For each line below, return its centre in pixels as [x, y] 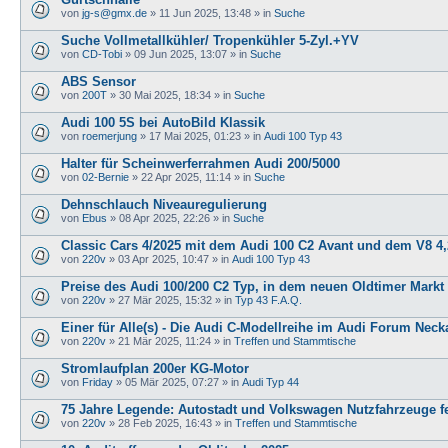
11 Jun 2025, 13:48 [205, 12]
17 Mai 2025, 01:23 [195, 135]
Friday [97, 381]
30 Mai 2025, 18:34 [165, 94]
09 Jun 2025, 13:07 [180, 53]
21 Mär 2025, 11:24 [164, 340]
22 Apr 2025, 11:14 [186, 176]
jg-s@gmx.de [114, 12]
